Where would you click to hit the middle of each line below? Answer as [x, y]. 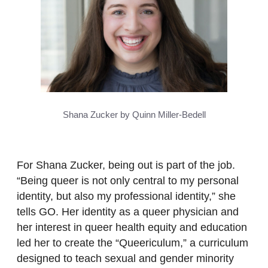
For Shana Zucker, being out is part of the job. [126, 165]
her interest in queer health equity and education [132, 227]
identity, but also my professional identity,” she [126, 196]
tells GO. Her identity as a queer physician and [128, 211]
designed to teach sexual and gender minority [125, 258]
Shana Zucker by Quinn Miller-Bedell [134, 114]
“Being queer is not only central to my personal [128, 180]
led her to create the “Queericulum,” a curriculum [133, 243]
